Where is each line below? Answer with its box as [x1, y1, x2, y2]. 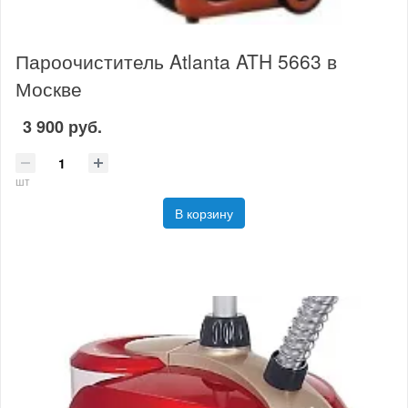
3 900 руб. [23, 114, 102, 138]
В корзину [175, 204, 233, 223]
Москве [15, 74, 82, 102]
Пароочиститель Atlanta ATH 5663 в [15, 46, 337, 75]
